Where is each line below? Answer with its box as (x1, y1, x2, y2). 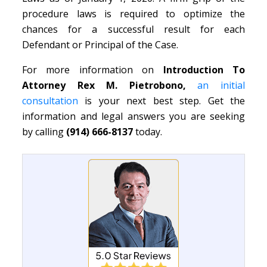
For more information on (22, 63, 163, 76)
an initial (197, 79, 246, 92)
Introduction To (163, 63, 246, 76)
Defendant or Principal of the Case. (22, 38, 178, 51)
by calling (22, 125, 66, 138)
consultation (22, 94, 78, 107)
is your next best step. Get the (78, 94, 245, 107)
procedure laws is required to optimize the (22, 7, 245, 20)
